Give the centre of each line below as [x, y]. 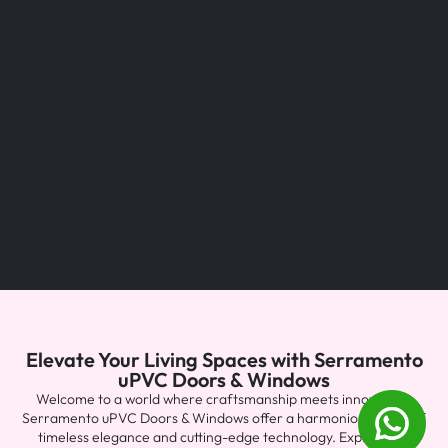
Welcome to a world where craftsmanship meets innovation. [224, 399]
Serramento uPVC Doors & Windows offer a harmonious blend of [224, 418]
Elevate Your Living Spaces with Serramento [224, 360]
